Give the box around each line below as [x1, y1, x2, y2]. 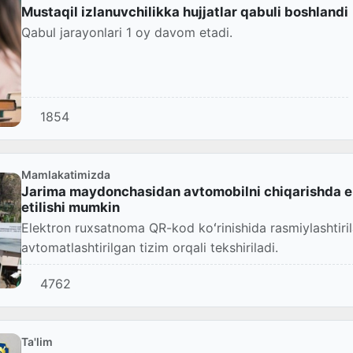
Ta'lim [21, 335, 53, 349]
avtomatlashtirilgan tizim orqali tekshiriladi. [21, 240, 278, 256]
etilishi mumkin [21, 199, 120, 216]
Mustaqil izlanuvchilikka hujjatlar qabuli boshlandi [21, 4, 348, 20]
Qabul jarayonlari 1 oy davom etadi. [21, 24, 232, 41]
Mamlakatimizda [21, 168, 110, 182]
